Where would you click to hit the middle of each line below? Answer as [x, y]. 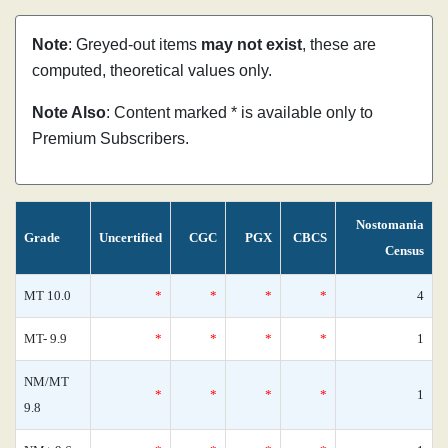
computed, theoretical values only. [152, 70]
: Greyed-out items [134, 44]
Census [404, 250]
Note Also [69, 112]
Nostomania [390, 224]
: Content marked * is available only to [239, 112]
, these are [339, 44]
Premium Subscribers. [110, 138]
